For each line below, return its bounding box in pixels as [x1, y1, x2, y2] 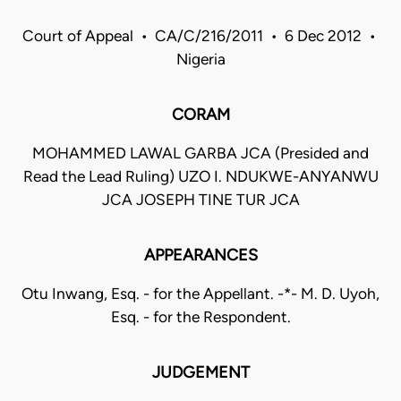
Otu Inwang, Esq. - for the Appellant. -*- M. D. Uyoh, [21, 285, 380, 303]
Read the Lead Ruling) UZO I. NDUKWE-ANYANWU [22, 167, 379, 186]
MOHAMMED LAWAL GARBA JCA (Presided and [32, 144, 369, 163]
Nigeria [175, 50, 226, 69]
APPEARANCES [143, 245, 258, 266]
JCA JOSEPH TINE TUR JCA [101, 191, 300, 209]
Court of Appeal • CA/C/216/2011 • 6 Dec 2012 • [21, 27, 380, 46]
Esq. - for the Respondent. [110, 308, 291, 327]
